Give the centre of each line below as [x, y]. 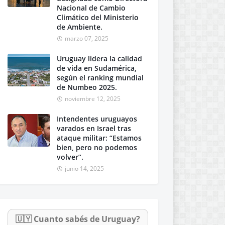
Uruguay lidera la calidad [99, 59]
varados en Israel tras [94, 128]
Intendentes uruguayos [97, 119]
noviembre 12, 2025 [93, 99]
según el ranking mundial [100, 78]
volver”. [70, 157]
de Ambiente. [80, 27]
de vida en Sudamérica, [97, 68]
